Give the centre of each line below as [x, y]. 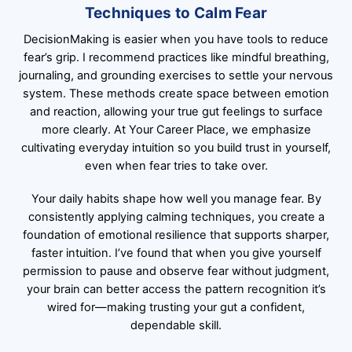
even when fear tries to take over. [176, 166]
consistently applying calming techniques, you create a [176, 216]
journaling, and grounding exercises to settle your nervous [176, 76]
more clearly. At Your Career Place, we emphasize [176, 130]
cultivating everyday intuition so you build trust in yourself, [176, 148]
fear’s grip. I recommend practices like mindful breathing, [176, 58]
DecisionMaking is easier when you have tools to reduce [176, 40]
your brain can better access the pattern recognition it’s [176, 289]
